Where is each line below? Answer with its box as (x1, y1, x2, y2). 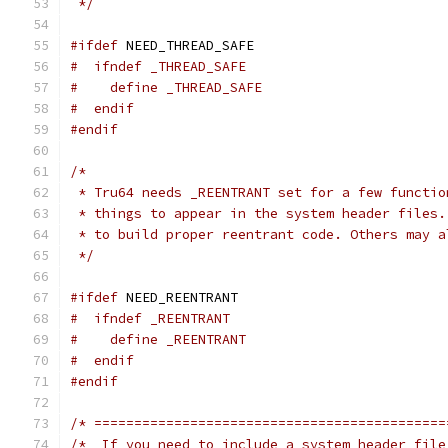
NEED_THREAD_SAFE (118, 37, 254, 54)
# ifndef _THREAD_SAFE (70, 58, 246, 75)
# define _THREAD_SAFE (70, 79, 262, 96)
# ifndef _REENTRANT (70, 310, 230, 327)
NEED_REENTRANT (118, 289, 238, 306)
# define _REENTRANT (70, 331, 246, 348)
